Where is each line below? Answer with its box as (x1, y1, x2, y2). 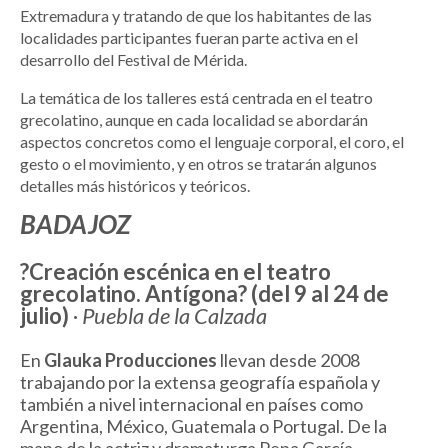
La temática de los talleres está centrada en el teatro (20, 88, 373, 108)
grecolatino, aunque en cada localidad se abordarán (20, 110, 368, 130)
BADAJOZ (20, 208, 131, 241)
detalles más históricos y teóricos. (20, 176, 250, 196)
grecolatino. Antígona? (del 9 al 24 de (20, 280, 389, 308)
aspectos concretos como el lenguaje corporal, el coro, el (20, 132, 404, 152)
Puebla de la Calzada (82, 302, 267, 330)
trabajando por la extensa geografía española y (20, 371, 380, 394)
